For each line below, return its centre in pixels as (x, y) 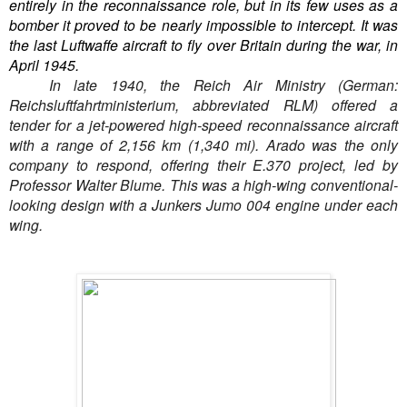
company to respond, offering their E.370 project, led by (203, 165)
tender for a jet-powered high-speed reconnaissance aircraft (203, 125)
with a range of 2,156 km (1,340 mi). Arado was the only (203, 145)
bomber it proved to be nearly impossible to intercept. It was (203, 25)
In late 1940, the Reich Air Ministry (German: (223, 85)
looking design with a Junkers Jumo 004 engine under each (203, 205)
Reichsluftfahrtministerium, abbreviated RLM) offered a (203, 105)
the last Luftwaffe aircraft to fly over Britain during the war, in (203, 45)
